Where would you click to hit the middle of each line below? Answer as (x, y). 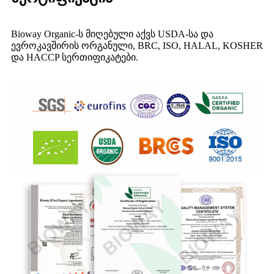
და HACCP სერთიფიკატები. (75, 57)
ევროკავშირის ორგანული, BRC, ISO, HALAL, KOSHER (137, 46)
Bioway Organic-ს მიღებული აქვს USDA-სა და (112, 34)
